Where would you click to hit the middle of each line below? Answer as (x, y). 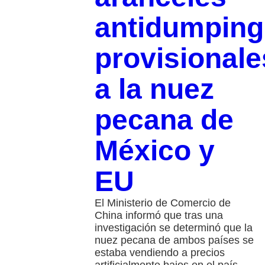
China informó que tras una (159, 216)
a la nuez (154, 89)
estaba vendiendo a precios (159, 253)
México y (154, 151)
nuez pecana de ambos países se (174, 240)
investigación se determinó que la (173, 228)
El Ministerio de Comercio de (162, 203)
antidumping (179, 28)
